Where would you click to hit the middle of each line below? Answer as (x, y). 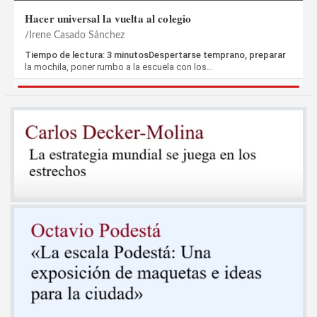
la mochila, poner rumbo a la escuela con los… (119, 67)
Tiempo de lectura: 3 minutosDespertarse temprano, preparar (155, 55)
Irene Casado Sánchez (77, 36)
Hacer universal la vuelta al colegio (108, 19)
